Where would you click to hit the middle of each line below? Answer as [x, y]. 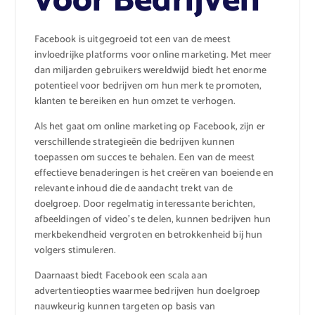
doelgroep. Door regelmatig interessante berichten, [145, 204]
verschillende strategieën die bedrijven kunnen [134, 142]
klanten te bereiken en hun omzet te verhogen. [135, 101]
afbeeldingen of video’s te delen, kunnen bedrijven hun [153, 219]
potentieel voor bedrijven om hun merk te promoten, [148, 86]
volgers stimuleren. [75, 250]
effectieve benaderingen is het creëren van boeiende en [154, 173]
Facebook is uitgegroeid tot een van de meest [132, 39]
